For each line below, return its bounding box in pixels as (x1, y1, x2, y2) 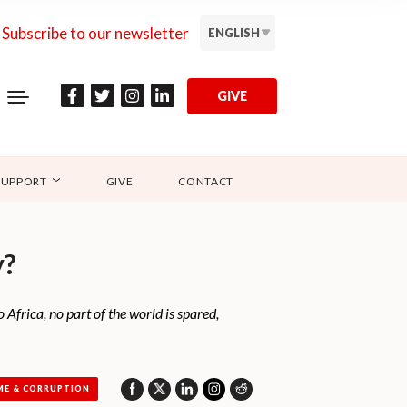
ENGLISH (208, 25, 260, 40)
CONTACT (178, 174, 233, 189)
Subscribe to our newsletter (2, 23, 189, 43)
